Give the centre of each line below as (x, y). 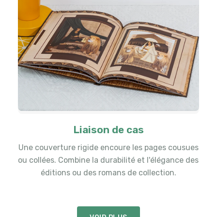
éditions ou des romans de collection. (108, 172)
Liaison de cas (108, 129)
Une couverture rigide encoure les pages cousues (108, 147)
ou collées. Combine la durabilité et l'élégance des (108, 160)
